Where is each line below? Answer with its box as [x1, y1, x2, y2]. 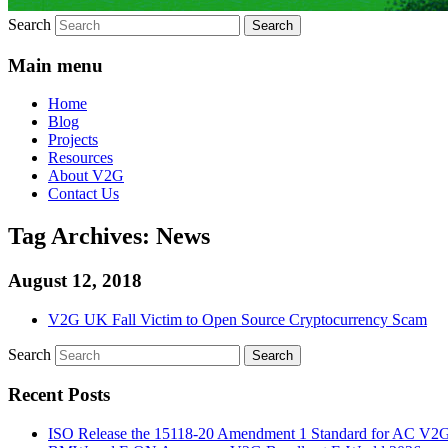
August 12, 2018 [8, 270, 142, 292]
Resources [48, 149, 113, 167]
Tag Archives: [8, 223, 156, 250]
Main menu [8, 54, 103, 76]
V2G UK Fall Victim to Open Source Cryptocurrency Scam [48, 310, 427, 328]
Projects [48, 131, 98, 149]
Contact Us [48, 185, 119, 203]
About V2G [48, 167, 124, 185]
